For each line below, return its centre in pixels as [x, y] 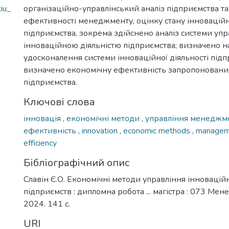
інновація [43, 119]
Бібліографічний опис [76, 163]
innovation [101, 131]
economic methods [158, 131]
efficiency [40, 143]
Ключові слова [59, 102]
